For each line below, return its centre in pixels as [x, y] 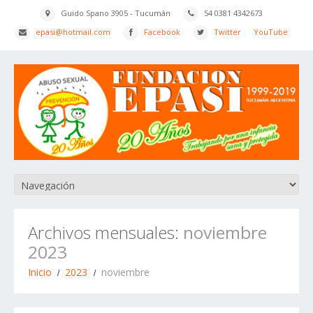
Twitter [227, 32]
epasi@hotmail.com [73, 32]
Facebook [162, 32]
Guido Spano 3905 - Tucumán [116, 13]
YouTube [271, 32]
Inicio [40, 272]
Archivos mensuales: [105, 232]
